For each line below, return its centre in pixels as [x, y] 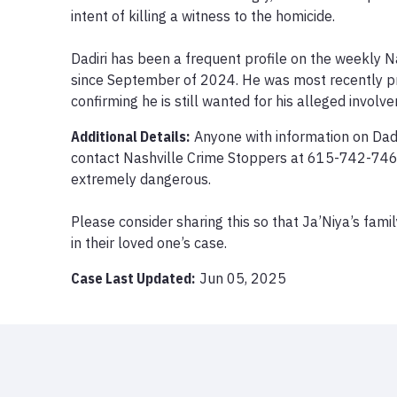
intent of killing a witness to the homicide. [203, 16]
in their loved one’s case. [149, 242]
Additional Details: [130, 136]
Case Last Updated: [133, 278]
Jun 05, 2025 [243, 278]
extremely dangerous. [141, 179]
